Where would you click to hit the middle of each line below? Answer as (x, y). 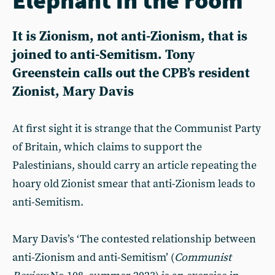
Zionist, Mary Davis (73, 91)
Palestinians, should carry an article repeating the (134, 165)
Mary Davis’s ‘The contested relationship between (134, 239)
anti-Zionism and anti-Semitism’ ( (93, 257)
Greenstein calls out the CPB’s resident (131, 73)
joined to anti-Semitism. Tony (104, 55)
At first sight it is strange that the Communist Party (137, 128)
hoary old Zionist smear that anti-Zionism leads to (134, 184)
